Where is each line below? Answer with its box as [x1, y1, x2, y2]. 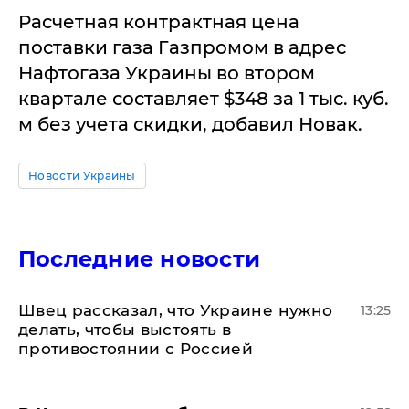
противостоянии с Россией [18, 340, 254, 358]
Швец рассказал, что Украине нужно [18, 301, 333, 320]
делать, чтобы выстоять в [18, 320, 232, 339]
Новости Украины [28, 169, 136, 183]
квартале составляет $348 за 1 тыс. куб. [18, 88, 389, 110]
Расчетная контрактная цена [18, 11, 299, 33]
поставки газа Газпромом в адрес [18, 37, 346, 58]
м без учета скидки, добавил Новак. [18, 113, 362, 135]
